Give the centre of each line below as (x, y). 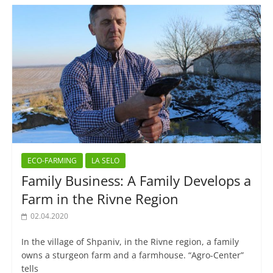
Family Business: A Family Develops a (136, 181)
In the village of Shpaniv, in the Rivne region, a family (130, 242)
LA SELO (105, 161)
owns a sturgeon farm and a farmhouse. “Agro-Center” (132, 255)
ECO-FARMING (52, 161)
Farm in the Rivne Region (100, 199)
